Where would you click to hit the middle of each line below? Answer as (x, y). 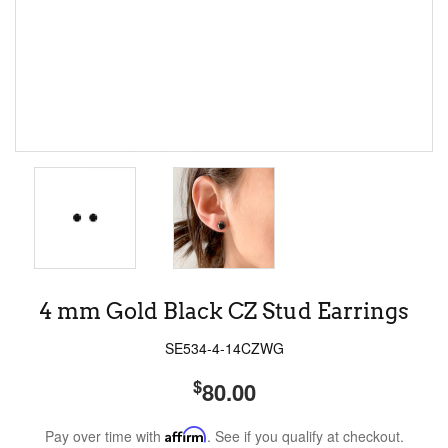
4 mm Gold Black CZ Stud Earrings (224, 311)
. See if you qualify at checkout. (305, 436)
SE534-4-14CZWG (224, 348)
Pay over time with (104, 436)
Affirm (185, 434)
